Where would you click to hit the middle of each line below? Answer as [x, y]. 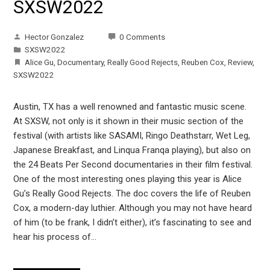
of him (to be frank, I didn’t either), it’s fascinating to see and [133, 223]
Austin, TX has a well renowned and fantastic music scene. [130, 107]
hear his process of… [55, 237]
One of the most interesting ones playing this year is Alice [128, 179]
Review [240, 62]
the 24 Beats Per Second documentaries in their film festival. [133, 165]
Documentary [81, 62]
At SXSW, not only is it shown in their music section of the [129, 121]
